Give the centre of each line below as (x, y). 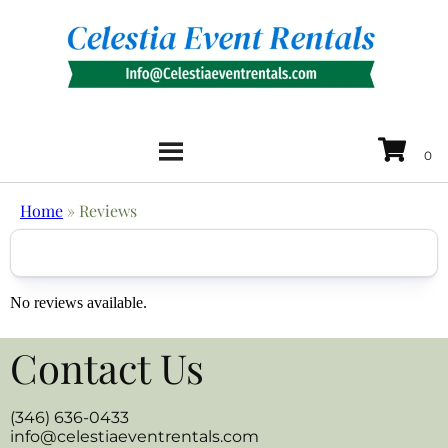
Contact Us (107, 367)
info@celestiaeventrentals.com (134, 436)
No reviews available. (78, 302)
